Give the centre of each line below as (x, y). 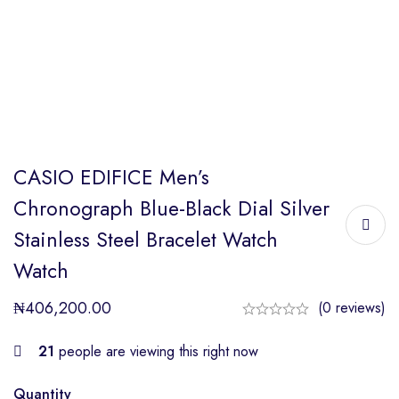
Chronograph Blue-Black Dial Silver (171, 208)
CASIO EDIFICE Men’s (111, 177)
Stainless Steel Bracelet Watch (146, 240)
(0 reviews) (352, 308)
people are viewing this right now (156, 351)
